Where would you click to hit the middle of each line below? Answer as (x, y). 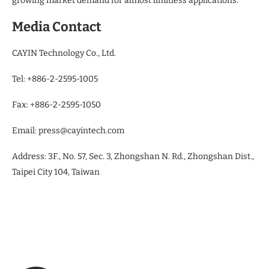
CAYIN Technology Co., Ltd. (64, 53)
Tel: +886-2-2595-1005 (55, 79)
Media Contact (57, 27)
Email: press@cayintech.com (68, 131)
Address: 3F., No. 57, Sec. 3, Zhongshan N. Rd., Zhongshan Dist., (133, 157)
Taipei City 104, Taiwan (56, 172)
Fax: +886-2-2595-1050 (56, 105)
